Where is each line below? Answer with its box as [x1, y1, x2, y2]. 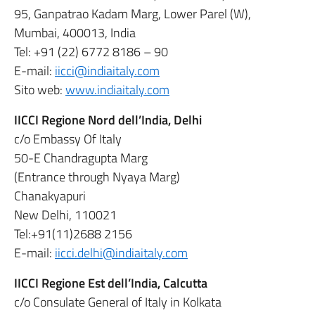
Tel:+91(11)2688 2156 [14, 224, 132, 243]
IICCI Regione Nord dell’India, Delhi [14, 110, 202, 129]
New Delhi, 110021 [14, 205, 117, 224]
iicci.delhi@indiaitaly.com [55, 243, 188, 262]
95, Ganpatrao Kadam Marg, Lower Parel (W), [14, 4, 251, 23]
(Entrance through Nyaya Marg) [14, 167, 180, 186]
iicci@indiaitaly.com [55, 61, 160, 80]
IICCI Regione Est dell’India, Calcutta [14, 274, 207, 292]
